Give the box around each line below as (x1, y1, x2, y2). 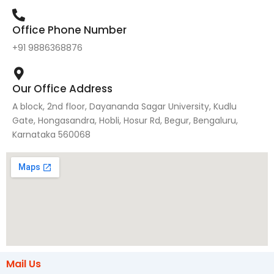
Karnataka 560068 (12, 128, 91, 141)
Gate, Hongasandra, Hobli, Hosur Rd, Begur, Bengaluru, (12, 114, 238, 127)
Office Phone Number (12, 23, 127, 37)
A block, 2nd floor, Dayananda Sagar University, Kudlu (12, 100, 237, 113)
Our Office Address (12, 81, 113, 96)
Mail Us (6, 257, 41, 271)
